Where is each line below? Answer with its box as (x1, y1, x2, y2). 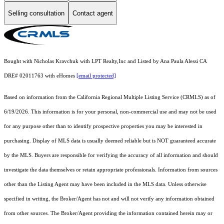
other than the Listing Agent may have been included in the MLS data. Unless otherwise (4, 181, 206, 187)
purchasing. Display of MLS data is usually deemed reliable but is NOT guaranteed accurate (4, 138, 216, 144)
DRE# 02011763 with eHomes (4, 73, 76, 79)
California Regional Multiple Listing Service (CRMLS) (77, 94, 203, 100)
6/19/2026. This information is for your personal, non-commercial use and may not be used (4, 109, 216, 115)
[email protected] (76, 73, 116, 79)
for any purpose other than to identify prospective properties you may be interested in (4, 123, 202, 129)
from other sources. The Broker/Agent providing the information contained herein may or (4, 210, 212, 216)
